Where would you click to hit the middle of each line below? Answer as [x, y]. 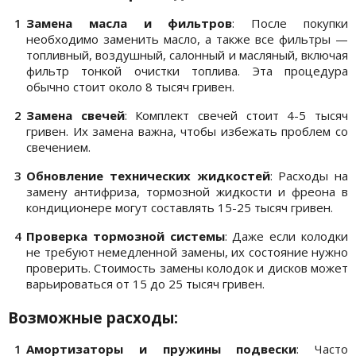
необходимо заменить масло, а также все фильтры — [187, 39]
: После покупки [290, 23]
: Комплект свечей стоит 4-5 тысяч [236, 116]
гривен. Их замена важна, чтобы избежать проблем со [187, 132]
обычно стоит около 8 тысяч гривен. [130, 87]
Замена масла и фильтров [130, 23]
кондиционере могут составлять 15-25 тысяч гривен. [180, 208]
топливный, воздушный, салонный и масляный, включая [187, 55]
